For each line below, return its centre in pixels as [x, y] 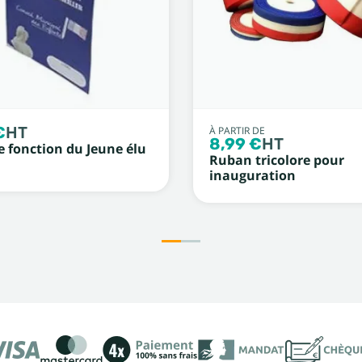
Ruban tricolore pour [277, 160]
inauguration [253, 175]
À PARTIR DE [237, 130]
